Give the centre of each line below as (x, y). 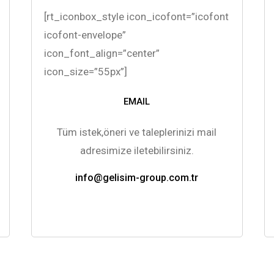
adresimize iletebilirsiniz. (137, 150)
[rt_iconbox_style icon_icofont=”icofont (136, 16)
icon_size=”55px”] (85, 71)
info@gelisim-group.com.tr (137, 177)
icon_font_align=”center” (102, 53)
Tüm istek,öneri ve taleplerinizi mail (137, 132)
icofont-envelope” (85, 35)
